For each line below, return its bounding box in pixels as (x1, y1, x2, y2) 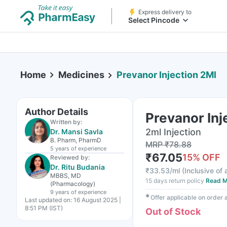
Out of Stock (145, 206, 201, 217)
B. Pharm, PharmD (50, 136, 101, 144)
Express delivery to (138, 8, 192, 16)
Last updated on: (25, 196, 72, 204)
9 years (50, 188, 69, 196)
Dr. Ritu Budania (50, 163, 105, 171)
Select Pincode (128, 16, 179, 24)
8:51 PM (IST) (25, 204, 63, 212)
